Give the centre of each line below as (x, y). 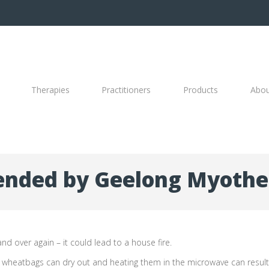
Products (201, 89)
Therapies (50, 89)
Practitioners (126, 89)
